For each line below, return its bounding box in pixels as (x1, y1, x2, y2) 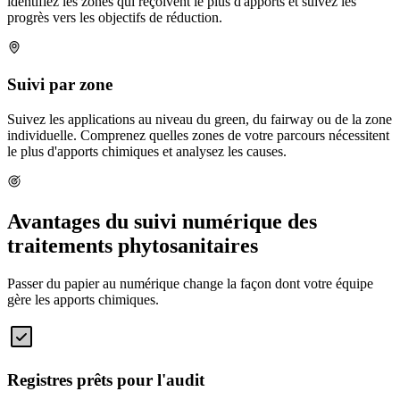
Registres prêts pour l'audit (7, 371, 204, 390)
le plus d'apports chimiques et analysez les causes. (7, 143, 287, 159)
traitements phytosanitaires (7, 233, 258, 257)
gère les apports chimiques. (7, 291, 159, 307)
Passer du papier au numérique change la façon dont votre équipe (7, 275, 373, 291)
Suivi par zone (7, 75, 112, 95)
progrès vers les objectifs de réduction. (7, 10, 222, 26)
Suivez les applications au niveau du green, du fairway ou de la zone (7, 111, 392, 127)
